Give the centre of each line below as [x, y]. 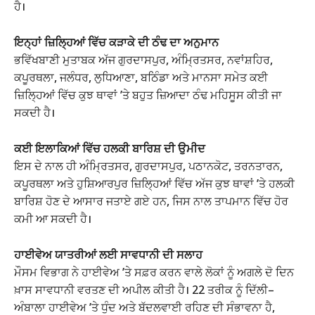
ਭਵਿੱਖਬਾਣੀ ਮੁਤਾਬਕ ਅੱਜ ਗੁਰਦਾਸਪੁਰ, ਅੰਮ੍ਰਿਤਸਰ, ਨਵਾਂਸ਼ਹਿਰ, [143, 60]
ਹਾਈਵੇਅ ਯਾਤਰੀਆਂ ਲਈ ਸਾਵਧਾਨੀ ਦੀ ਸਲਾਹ [108, 255]
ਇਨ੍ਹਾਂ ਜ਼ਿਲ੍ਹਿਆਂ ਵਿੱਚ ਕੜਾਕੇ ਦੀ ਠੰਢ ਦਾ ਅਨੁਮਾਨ [116, 43]
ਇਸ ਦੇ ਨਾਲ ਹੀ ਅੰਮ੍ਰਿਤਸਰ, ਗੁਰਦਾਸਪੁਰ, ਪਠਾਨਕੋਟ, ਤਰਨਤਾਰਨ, [148, 166]
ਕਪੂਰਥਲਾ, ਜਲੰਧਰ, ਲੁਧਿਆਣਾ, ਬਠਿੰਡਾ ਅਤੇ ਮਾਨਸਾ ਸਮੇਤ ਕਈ [141, 78]
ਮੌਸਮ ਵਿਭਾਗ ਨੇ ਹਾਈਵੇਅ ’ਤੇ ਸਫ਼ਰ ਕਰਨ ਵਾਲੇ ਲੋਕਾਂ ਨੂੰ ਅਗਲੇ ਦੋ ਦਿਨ [154, 272]
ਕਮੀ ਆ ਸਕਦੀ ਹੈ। [53, 219]
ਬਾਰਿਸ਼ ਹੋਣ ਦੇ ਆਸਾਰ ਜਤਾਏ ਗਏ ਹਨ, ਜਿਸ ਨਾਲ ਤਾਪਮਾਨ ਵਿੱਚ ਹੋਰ [151, 201]
